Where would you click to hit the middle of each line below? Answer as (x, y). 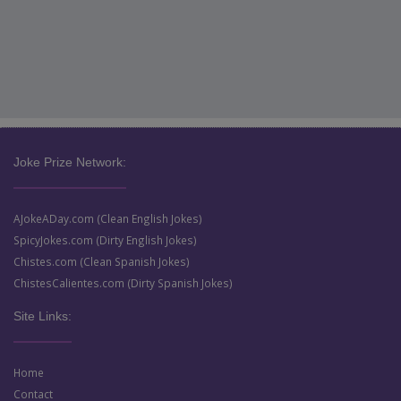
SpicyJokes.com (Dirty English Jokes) (105, 240)
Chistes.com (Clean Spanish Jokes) (102, 262)
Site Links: (43, 316)
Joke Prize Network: (70, 162)
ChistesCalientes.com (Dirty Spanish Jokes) (123, 283)
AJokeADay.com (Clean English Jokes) (108, 219)
